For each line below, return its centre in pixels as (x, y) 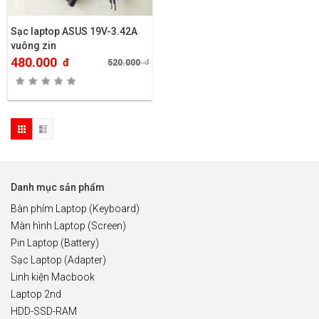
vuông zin (33, 45)
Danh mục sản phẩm (58, 187)
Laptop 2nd (36, 294)
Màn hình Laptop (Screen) (68, 225)
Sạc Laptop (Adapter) (58, 260)
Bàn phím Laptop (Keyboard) (75, 208)
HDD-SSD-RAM (44, 311)
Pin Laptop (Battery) (55, 242)
